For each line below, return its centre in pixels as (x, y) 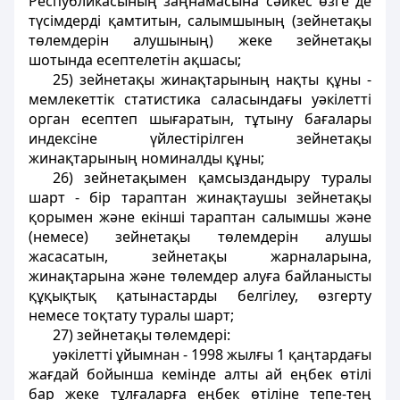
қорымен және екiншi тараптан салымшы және (200, 217)
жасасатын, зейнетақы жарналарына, (200, 256)
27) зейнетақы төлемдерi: (141, 335)
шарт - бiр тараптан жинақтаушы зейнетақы (200, 197)
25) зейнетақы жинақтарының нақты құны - (212, 79)
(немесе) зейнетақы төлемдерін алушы (200, 237)
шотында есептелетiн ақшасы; (135, 60)
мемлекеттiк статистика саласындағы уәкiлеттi (200, 99)
